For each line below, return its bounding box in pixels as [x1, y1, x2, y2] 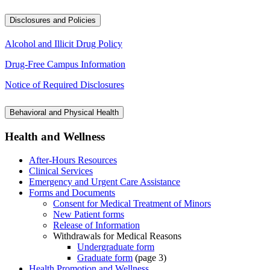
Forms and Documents [29, 187, 115, 198]
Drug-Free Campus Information [5, 58, 125, 69]
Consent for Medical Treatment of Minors [53, 198, 211, 209]
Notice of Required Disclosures [5, 79, 124, 90]
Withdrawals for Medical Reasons [53, 231, 181, 242]
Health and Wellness [5, 130, 105, 143]
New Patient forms [53, 209, 124, 220]
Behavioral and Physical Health [10, 107, 119, 117]
